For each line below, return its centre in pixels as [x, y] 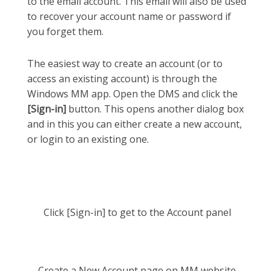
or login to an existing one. [88, 139]
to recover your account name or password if [129, 16]
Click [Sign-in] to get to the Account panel [137, 212]
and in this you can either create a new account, [135, 124]
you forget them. [65, 31]
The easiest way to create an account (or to [125, 63]
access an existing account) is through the [122, 78]
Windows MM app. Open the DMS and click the [132, 93]
